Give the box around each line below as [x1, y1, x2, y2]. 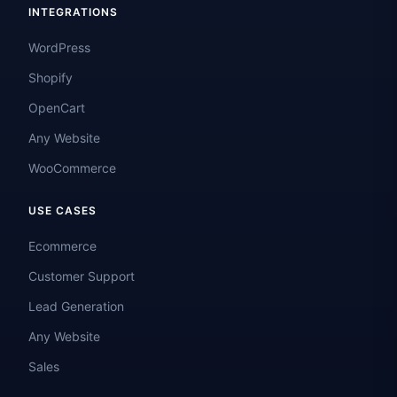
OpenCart [28, 100, 85, 116]
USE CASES [28, 204, 97, 218]
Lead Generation [28, 299, 124, 315]
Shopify [28, 70, 73, 86]
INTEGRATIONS [28, 5, 118, 19]
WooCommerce [28, 160, 116, 176]
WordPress [28, 40, 90, 56]
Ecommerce [28, 238, 97, 254]
